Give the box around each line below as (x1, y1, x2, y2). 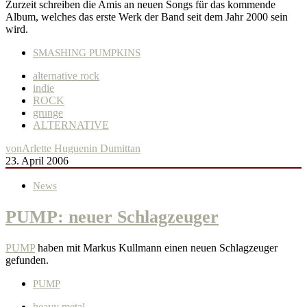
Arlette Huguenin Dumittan (22, 143, 140, 155)
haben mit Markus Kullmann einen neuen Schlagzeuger (35, 241, 278, 254)
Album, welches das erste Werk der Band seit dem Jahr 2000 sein (5, 11, 288, 23)
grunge (33, 107, 63, 119)
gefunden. (5, 254, 49, 266)
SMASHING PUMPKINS (33, 47, 140, 59)
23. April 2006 (5, 155, 69, 167)
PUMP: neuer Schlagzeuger (5, 206, 219, 227)
